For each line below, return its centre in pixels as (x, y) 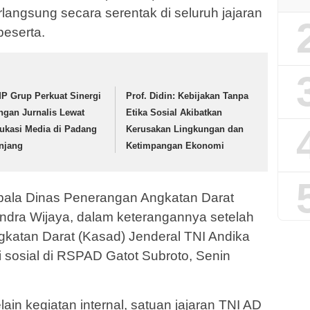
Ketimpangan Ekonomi (175, 146)
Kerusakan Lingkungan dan (185, 129)
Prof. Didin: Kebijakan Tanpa (188, 96)
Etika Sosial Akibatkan (174, 113)
